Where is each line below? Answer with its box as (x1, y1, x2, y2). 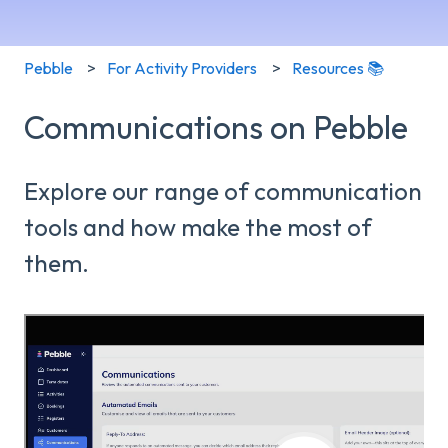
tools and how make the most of (24, 212, 372, 243)
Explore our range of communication (24, 176, 422, 207)
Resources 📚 (291, 57, 384, 78)
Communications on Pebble (24, 106, 408, 147)
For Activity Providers (107, 57, 258, 78)
